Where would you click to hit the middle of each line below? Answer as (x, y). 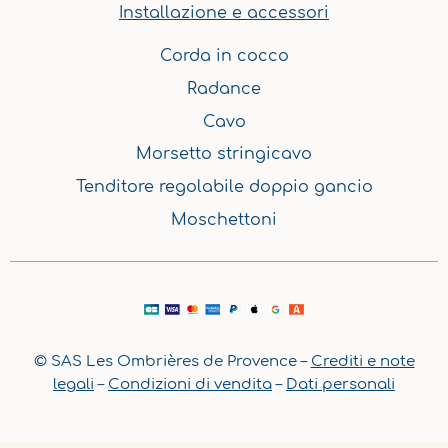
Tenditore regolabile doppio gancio (224, 187)
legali (73, 384)
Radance (224, 88)
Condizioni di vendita (190, 384)
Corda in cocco (224, 55)
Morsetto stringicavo (224, 154)
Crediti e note (362, 361)
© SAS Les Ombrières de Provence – (172, 361)
